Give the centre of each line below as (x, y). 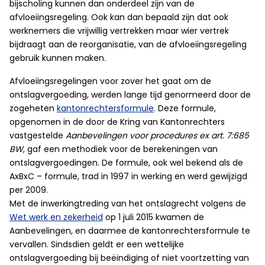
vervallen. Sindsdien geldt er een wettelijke (97, 244)
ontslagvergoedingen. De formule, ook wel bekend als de (126, 163)
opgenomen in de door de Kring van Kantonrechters (117, 122)
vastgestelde (38, 135)
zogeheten (33, 108)
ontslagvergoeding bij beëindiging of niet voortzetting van (129, 258)
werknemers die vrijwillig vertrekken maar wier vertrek (119, 31)
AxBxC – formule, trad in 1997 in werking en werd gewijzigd (128, 176)
